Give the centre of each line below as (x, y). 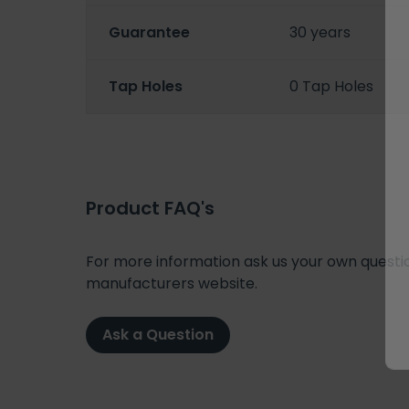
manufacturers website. (172, 283)
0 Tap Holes (332, 87)
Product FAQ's (150, 208)
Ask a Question (158, 334)
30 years (320, 33)
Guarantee (149, 33)
